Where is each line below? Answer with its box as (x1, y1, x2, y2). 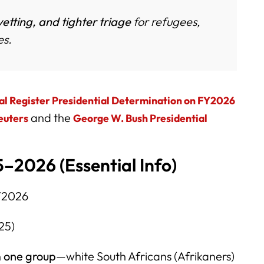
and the (28, 110, 73, 126)
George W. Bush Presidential (73, 111, 207, 126)
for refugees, (131, 14, 200, 29)
